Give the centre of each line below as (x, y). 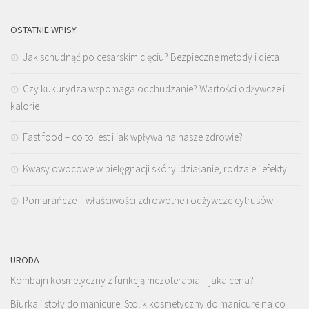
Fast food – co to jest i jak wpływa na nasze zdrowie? (133, 137)
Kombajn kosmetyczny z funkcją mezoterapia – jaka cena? (132, 280)
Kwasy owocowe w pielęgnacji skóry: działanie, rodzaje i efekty (155, 168)
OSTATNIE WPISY (43, 29)
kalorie (25, 106)
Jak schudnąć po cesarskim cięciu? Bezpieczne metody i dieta (151, 57)
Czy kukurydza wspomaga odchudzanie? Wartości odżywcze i (154, 88)
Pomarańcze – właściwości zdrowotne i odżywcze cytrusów (148, 200)
